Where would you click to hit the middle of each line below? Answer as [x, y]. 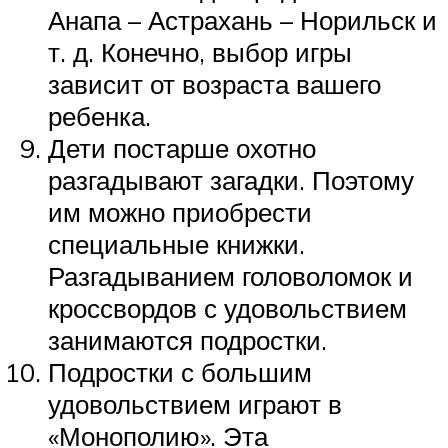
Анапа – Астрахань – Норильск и [242, 20]
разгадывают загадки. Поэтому [231, 180]
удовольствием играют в [195, 404]
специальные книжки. [176, 244]
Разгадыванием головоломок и [230, 276]
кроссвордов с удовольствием [227, 308]
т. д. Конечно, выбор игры [200, 52]
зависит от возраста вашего [214, 84]
